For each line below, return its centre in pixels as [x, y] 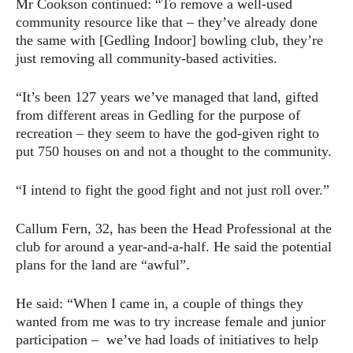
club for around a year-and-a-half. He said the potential [174, 246]
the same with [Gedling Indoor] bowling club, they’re [169, 40]
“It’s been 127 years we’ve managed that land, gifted [167, 97]
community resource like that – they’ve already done [167, 22]
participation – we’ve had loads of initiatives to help [167, 339]
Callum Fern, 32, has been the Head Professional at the [174, 228]
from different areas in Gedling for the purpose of [158, 115]
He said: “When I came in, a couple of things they [160, 303]
